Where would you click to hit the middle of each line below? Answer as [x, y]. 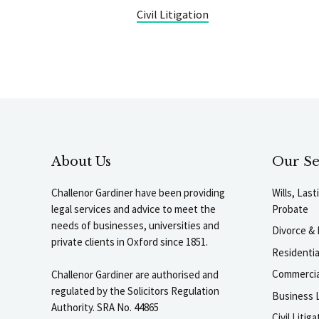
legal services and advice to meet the [134, 209]
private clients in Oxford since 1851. [130, 241]
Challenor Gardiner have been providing [138, 192]
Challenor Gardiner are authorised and [135, 274]
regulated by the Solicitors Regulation [135, 291]
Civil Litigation [173, 14]
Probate [290, 209]
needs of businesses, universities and [135, 225]
